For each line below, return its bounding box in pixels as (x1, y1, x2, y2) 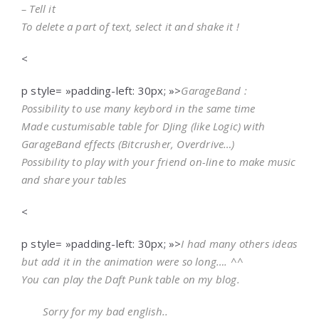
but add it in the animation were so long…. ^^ (21, 254, 244, 268)
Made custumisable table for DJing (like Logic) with (21, 119, 266, 133)
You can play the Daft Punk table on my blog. (21, 272, 240, 286)
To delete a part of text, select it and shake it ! (21, 19, 239, 33)
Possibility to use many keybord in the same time (21, 101, 256, 115)
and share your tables (21, 172, 127, 187)
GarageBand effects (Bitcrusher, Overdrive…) (21, 137, 235, 151)
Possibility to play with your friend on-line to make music (21, 155, 296, 169)
